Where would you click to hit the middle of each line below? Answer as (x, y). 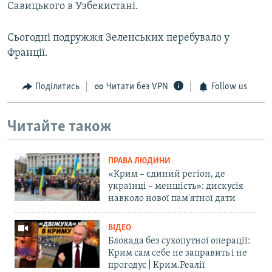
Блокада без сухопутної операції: (179, 241)
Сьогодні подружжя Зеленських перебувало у (118, 38)
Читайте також (59, 127)
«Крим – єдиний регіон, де (167, 175)
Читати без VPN (137, 87)
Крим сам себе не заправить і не (178, 253)
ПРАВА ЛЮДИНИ (139, 161)
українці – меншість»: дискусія (176, 187)
